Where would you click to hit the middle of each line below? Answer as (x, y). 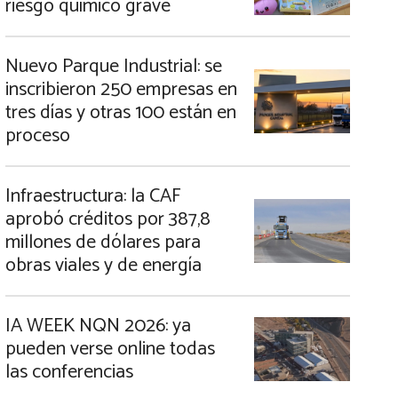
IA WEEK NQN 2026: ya (98, 326)
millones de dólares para (103, 243)
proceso (38, 136)
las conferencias (69, 372)
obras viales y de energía (103, 266)
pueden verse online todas (110, 349)
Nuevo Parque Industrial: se (114, 67)
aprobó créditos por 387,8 (108, 219)
